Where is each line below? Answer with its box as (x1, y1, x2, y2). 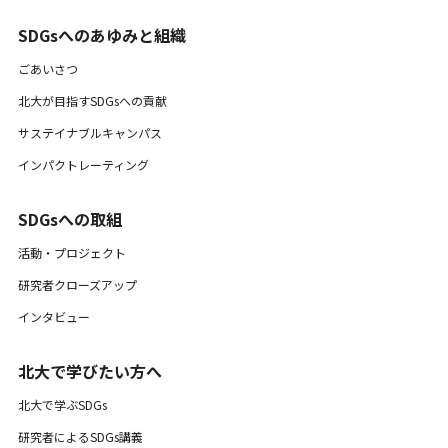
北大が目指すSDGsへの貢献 (17, 92, 167, 109)
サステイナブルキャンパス (17, 124, 162, 141)
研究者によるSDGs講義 (17, 428, 143, 445)
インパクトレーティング (17, 156, 149, 173)
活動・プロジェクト (17, 244, 126, 261)
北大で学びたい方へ (17, 359, 162, 383)
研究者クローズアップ (17, 276, 137, 293)
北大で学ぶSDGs (17, 396, 107, 413)
